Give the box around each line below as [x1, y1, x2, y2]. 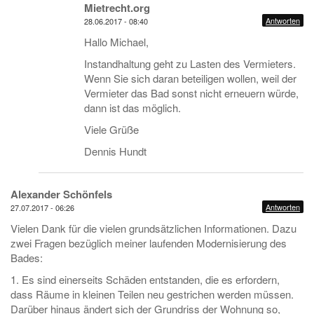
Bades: [11, 250, 43, 265]
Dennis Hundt [84, 144, 146, 158]
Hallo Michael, [84, 34, 149, 49]
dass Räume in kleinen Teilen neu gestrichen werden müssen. [11, 287, 294, 301]
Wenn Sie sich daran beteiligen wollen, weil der [84, 71, 296, 86]
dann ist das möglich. [84, 100, 181, 115]
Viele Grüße [84, 122, 139, 137]
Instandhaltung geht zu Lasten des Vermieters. [84, 56, 296, 71]
